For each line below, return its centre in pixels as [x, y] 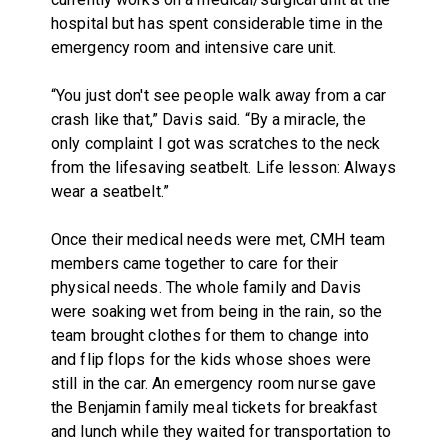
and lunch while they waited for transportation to [220, 431]
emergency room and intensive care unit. [193, 47]
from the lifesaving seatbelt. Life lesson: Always [223, 167]
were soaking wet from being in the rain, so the [216, 311]
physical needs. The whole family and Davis [205, 287]
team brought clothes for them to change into [210, 335]
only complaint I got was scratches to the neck [215, 143]
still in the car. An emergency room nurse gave [213, 383]
